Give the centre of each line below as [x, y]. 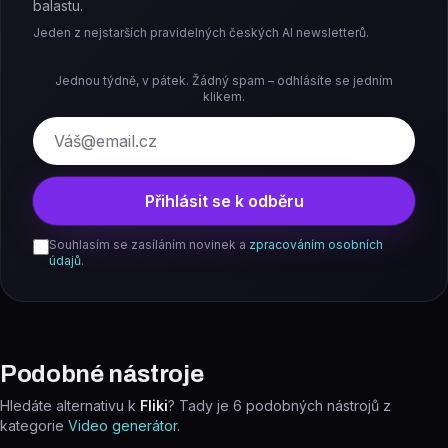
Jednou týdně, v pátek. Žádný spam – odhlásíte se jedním [224, 80]
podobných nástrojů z [318, 405]
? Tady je [200, 405]
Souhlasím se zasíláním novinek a [147, 244]
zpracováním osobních [316, 244]
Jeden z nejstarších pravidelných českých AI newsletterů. [201, 32]
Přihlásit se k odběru [224, 201]
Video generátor [122, 425]
